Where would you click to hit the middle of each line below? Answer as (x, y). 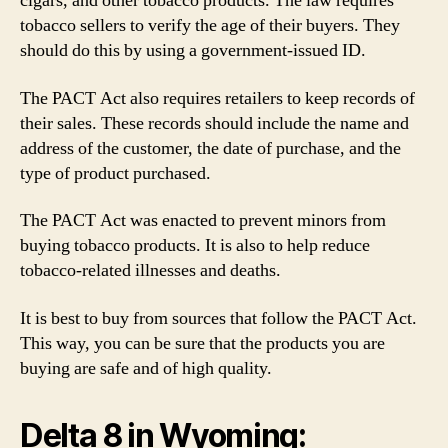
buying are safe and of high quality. (146, 368)
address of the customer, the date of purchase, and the (210, 148)
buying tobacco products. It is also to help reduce (195, 245)
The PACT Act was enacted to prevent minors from (203, 220)
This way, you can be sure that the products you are (202, 343)
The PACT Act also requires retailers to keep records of (217, 98)
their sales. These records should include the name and (214, 123)
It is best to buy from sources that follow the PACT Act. (218, 318)
